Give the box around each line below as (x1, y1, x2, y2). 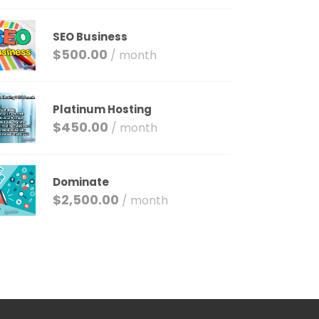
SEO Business (53, 29, 128, 44)
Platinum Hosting (53, 102, 152, 117)
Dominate (53, 174, 110, 189)
